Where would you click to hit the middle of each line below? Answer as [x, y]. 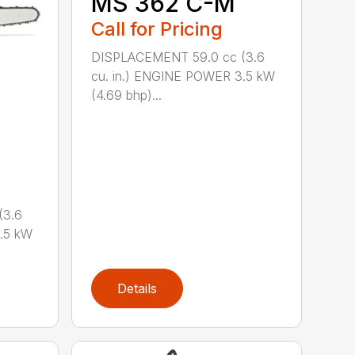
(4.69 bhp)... [127, 95]
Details [137, 288]
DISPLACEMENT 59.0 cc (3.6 [178, 57]
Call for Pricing [157, 29]
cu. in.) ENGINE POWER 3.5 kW [183, 76]
